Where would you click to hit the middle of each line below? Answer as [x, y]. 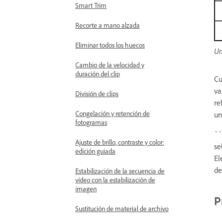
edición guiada [95, 151]
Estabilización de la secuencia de [120, 171]
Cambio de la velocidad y [110, 65]
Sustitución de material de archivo [122, 208]
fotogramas [91, 122]
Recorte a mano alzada [108, 25]
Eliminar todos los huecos [110, 45]
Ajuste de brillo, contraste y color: [120, 142]
